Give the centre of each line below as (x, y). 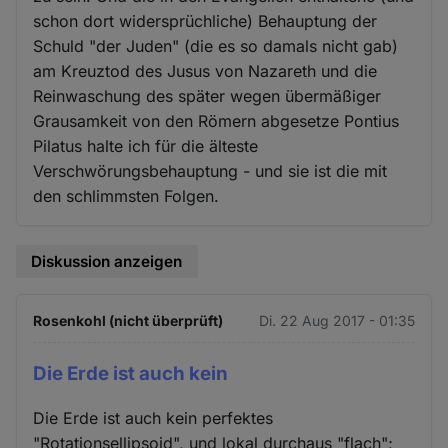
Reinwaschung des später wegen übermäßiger (207, 96)
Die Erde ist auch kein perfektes (153, 418)
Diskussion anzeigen (107, 262)
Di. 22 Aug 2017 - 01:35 (336, 320)
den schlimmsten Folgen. (126, 196)
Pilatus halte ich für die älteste (146, 146)
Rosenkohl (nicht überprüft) (128, 320)
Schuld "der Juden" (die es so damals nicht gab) (216, 46)
